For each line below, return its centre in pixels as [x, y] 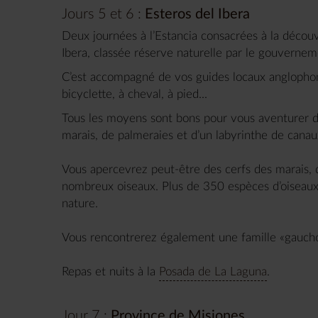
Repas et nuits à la [110, 271]
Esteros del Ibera [197, 14]
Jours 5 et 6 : [102, 14]
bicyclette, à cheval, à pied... [135, 94]
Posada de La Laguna [213, 271]
